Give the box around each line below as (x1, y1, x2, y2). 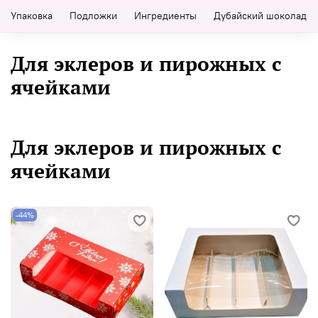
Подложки (70, 9, 117, 23)
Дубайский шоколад (214, 9, 307, 23)
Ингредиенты (134, 9, 197, 23)
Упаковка (11, 9, 53, 23)
